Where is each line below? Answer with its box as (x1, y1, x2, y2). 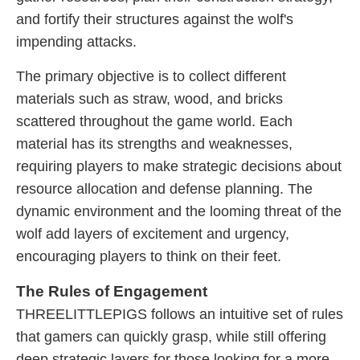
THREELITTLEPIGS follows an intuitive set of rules (16, 306, 343, 322)
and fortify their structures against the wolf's (16, 11, 293, 27)
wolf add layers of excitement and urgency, (16, 226, 289, 242)
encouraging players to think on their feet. (16, 248, 281, 264)
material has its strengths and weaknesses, (16, 136, 292, 152)
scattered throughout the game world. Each (16, 113, 292, 129)
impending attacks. (16, 34, 137, 50)
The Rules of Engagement (16, 283, 207, 300)
